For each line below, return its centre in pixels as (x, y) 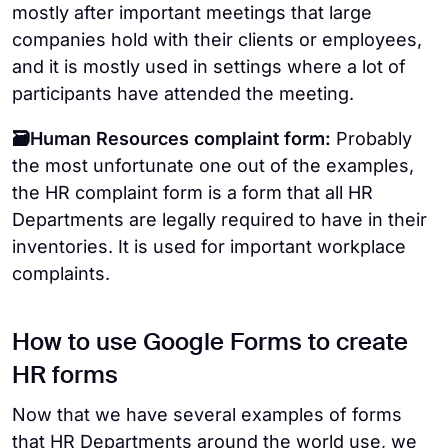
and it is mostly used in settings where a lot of (209, 66)
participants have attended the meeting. (183, 93)
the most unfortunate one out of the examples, (213, 165)
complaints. (61, 273)
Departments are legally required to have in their (219, 219)
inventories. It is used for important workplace (209, 246)
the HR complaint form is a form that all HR (192, 192)
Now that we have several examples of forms (207, 414)
